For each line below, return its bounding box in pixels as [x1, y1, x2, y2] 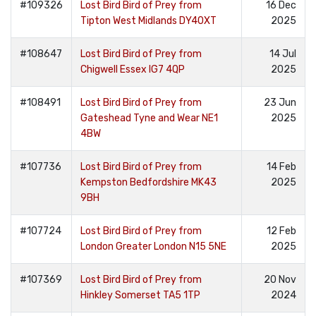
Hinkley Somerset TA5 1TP [80, 289, 200, 301]
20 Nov [264, 274, 296, 286]
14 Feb [267, 161, 296, 173]
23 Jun [264, 97, 296, 109]
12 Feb [267, 225, 296, 237]
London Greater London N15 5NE [80, 241, 226, 253]
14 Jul [269, 48, 296, 60]
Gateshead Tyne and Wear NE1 [80, 112, 218, 124]
